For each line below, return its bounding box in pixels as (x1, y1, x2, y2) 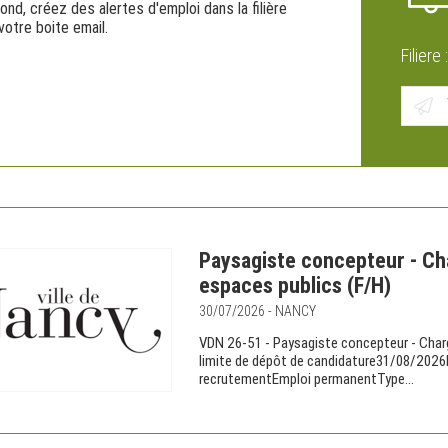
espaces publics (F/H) (199, 273, 391, 298)
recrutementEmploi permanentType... (199, 370, 414, 388)
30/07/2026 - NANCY (199, 303, 316, 319)
